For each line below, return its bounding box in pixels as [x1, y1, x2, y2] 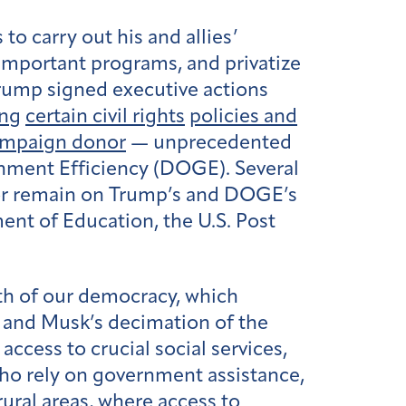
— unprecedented [126, 132, 292, 154]
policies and [189, 106, 297, 128]
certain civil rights [25, 106, 185, 128]
